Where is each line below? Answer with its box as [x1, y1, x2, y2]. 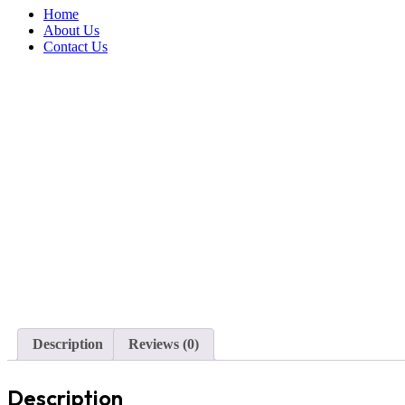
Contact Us [43, 38, 108, 54]
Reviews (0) [128, 336, 199, 353]
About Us [43, 22, 99, 38]
